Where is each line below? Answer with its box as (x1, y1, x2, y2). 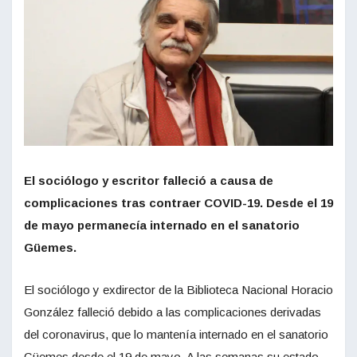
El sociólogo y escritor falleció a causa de (24, 174, 273, 188)
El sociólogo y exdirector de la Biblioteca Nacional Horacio (24, 283, 333, 297)
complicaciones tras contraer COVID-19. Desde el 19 (24, 196, 333, 210)
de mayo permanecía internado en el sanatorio (24, 218, 300, 233)
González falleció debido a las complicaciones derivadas (24, 305, 321, 320)
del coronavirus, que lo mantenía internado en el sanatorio (24, 328, 328, 342)
